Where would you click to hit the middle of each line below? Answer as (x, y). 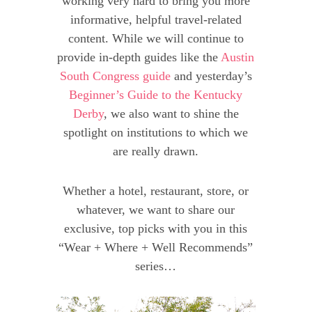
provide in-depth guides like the (139, 57)
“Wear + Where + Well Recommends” (156, 248)
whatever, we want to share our (156, 210)
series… (156, 266)
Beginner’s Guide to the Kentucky (156, 95)
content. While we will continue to (156, 39)
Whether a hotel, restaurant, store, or (156, 191)
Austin (238, 57)
